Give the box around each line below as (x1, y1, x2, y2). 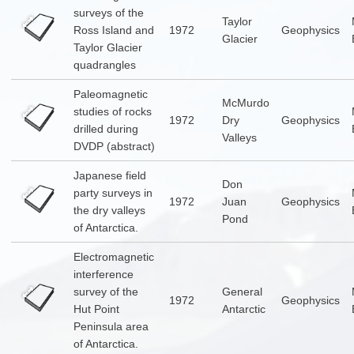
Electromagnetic (73, 250, 154, 264)
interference (73, 268, 134, 281)
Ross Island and (73, 24, 154, 37)
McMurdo (221, 96, 269, 110)
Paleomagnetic (73, 88, 148, 101)
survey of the (73, 285, 138, 299)
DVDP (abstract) (73, 140, 155, 153)
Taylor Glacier (73, 41, 142, 55)
